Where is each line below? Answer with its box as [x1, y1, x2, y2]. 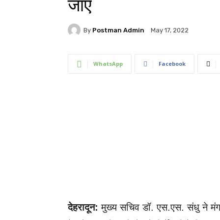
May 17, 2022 [151, 27, 189, 34]
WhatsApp [93, 60, 123, 67]
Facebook [159, 60, 186, 67]
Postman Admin [92, 26, 144, 34]
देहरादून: [68, 202, 101, 213]
